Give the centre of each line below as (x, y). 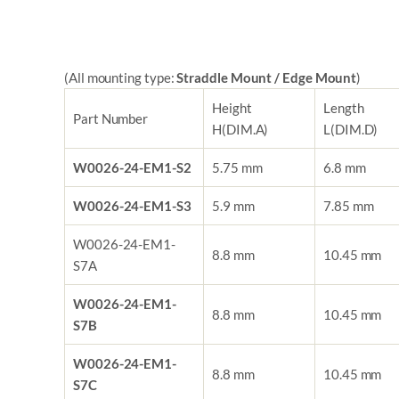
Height (232, 108)
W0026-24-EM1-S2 (132, 168)
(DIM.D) (354, 130)
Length (344, 108)
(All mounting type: (121, 78)
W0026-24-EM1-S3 (132, 206)
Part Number (111, 119)
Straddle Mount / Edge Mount (267, 78)
